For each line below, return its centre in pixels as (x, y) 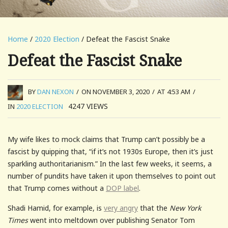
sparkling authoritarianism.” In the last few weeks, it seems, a (110, 163)
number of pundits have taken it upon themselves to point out (112, 176)
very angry (121, 208)
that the (154, 208)
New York (185, 208)
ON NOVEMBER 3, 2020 (116, 92)
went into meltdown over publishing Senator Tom (111, 220)
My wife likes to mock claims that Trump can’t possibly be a (106, 139)
